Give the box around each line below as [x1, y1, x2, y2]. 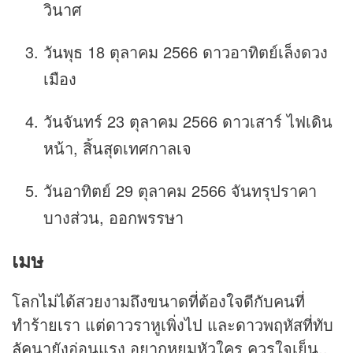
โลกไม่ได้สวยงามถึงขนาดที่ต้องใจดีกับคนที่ [12, 289, 305, 313]
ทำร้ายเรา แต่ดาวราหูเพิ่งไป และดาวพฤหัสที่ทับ [12, 313, 333, 336]
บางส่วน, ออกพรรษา [43, 205, 184, 229]
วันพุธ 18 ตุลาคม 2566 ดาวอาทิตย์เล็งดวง [43, 39, 328, 63]
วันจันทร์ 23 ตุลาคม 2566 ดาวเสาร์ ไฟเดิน [43, 109, 333, 132]
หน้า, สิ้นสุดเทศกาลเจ [43, 136, 191, 159]
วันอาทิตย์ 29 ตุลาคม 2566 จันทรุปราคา [43, 178, 317, 202]
